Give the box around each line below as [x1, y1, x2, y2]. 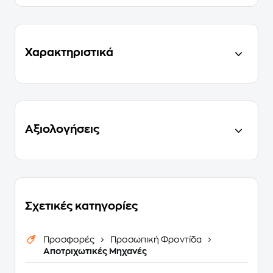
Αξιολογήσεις [25, 123, 99, 135]
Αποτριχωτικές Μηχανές [43, 246, 147, 255]
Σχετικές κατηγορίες [25, 200, 138, 211]
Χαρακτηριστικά [25, 46, 113, 58]
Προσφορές [43, 235, 96, 244]
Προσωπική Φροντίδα [108, 235, 204, 244]
